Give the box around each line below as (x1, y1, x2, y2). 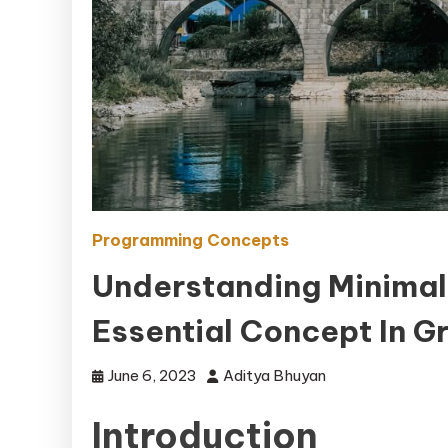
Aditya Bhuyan (223, 366, 326, 386)
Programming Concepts (92, 230, 289, 251)
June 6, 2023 (108, 366, 197, 386)
